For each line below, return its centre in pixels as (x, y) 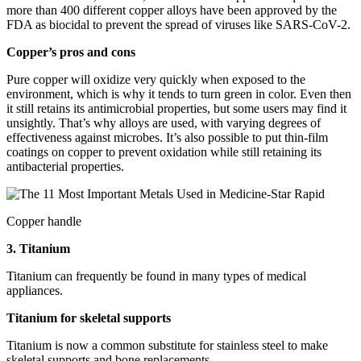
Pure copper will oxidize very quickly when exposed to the (156, 79)
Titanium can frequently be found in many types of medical (156, 276)
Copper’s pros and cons (71, 52)
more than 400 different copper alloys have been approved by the (172, 10)
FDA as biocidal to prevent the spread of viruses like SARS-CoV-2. (178, 25)
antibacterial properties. (65, 166)
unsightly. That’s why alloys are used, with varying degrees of (164, 123)
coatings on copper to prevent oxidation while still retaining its (164, 152)
